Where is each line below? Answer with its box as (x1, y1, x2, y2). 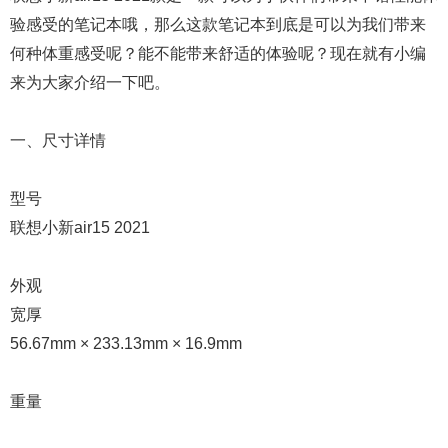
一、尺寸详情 (10, 132, 106, 149)
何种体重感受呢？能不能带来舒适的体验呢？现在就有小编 (10, 45, 426, 62)
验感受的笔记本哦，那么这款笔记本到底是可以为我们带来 (10, 16, 426, 33)
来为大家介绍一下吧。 (10, 74, 170, 91)
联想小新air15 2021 (10, 219, 150, 236)
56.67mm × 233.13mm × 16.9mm (10, 335, 242, 352)
